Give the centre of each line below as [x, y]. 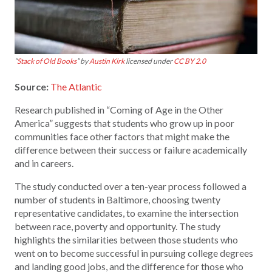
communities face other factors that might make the [122, 136]
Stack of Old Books [47, 61]
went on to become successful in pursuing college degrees [134, 253]
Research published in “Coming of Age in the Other [119, 109]
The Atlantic [76, 86]
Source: [32, 86]
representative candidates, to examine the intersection [127, 212]
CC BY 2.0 [190, 61]
